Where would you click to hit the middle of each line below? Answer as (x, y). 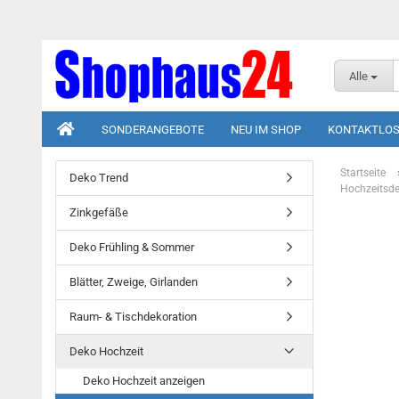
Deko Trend (99, 178)
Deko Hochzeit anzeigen (144, 381)
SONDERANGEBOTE (153, 130)
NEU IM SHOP (266, 130)
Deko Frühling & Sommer (132, 247)
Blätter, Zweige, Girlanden (134, 282)
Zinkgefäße (99, 212)
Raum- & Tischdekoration (133, 317)
